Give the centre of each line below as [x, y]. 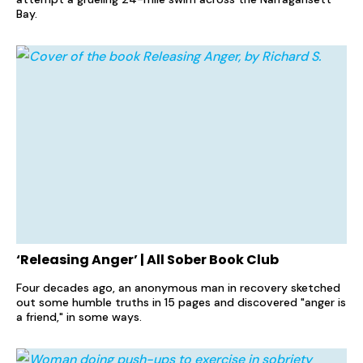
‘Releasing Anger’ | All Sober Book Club [147, 260]
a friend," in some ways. [79, 317]
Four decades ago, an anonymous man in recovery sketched [178, 288]
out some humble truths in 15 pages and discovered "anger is [181, 303]
